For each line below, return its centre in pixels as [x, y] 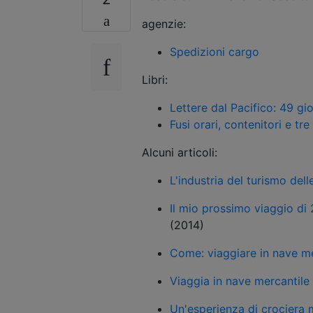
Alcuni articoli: [180, 152]
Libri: [155, 79]
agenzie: [164, 23]
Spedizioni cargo [214, 51]
